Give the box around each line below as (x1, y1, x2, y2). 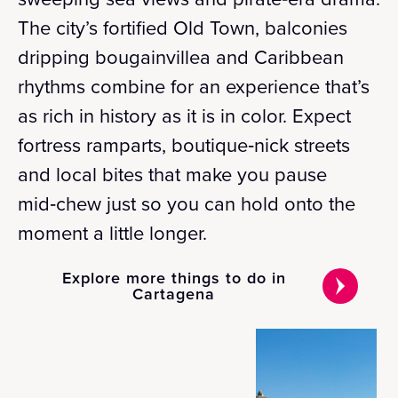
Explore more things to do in (61, 267, 286, 289)
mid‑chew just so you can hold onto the (18, 189, 355, 217)
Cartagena (132, 283, 216, 305)
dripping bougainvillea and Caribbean (18, 43, 344, 70)
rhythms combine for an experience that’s (18, 72, 370, 99)
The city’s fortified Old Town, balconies (18, 13, 347, 41)
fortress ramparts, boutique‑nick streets (18, 131, 350, 158)
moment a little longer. (18, 219, 207, 246)
